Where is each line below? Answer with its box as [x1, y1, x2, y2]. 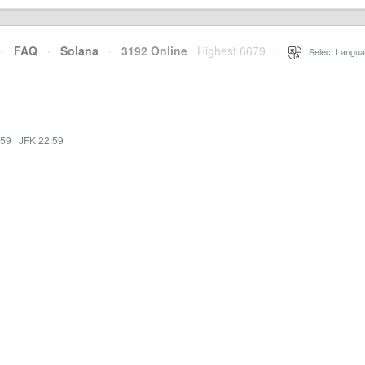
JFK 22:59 [19, 133, 64, 147]
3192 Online [112, 42, 187, 59]
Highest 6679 [197, 42, 266, 59]
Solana [60, 42, 99, 59]
